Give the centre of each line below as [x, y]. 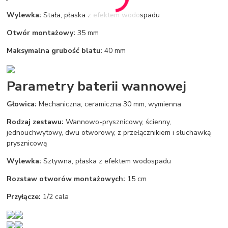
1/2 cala [55, 196]
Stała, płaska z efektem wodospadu [101, 15]
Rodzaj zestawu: [35, 122]
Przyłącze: [24, 196]
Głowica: [22, 104]
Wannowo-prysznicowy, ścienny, [118, 122]
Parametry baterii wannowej [97, 86]
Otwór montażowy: [42, 33]
